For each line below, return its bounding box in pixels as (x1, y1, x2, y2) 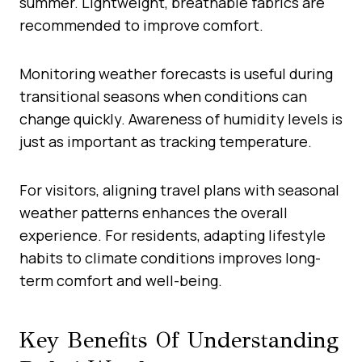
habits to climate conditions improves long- (19, 247, 321, 267)
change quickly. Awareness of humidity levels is (19, 108, 343, 128)
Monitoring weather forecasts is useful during (19, 63, 333, 83)
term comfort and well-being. (19, 270, 222, 290)
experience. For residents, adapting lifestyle (19, 225, 326, 245)
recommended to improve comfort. (19, 15, 263, 35)
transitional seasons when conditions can (19, 86, 307, 106)
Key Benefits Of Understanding (19, 325, 339, 354)
